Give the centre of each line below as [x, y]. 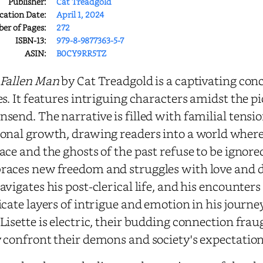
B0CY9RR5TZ [81, 53]
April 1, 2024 [80, 14]
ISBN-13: [31, 40]
